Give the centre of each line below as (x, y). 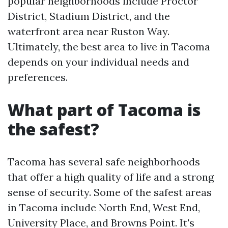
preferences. (38, 77)
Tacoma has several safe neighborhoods (104, 162)
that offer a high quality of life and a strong (111, 177)
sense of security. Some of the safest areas (110, 192)
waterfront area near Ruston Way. (89, 31)
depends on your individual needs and (98, 62)
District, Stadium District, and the (89, 16)
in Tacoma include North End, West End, (104, 207)
